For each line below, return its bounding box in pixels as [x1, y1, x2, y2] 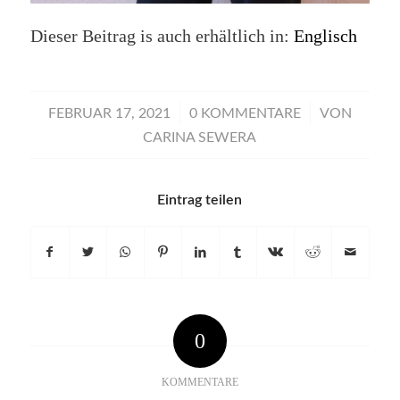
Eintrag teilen [157, 193, 243, 208]
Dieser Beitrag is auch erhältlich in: [29, 26, 294, 46]
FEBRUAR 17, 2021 [47, 106, 171, 121]
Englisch [293, 26, 357, 46]
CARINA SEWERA [143, 130, 257, 146]
